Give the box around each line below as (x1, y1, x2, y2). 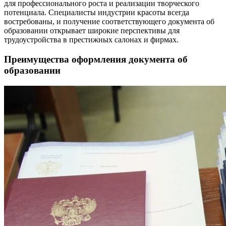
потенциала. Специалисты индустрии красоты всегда (4, 8, 189, 17)
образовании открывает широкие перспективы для (4, 26, 180, 35)
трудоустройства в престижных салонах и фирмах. (4, 35, 179, 44)
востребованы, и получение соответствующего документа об (4, 17, 214, 26)
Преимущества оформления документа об (4, 54, 188, 65)
